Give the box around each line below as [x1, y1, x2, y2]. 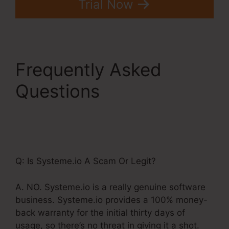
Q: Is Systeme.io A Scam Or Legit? [15, 156, 156, 167]
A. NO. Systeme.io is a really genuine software [15, 181, 205, 192]
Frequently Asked [15, 59, 162, 81]
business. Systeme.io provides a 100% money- [15, 194, 208, 205]
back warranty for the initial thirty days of [15, 207, 185, 218]
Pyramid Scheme [15, 123, 157, 145]
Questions [15, 80, 105, 102]
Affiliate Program [15, 102, 156, 124]
